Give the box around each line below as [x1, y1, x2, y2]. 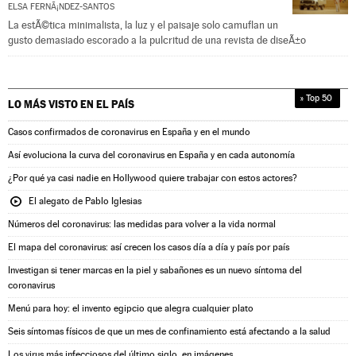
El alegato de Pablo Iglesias [29, 195, 141, 207]
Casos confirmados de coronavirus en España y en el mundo [8, 126, 250, 137]
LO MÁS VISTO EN [8, 97, 96, 110]
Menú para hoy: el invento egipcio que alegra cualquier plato [8, 302, 253, 314]
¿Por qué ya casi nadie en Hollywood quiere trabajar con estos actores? [8, 172, 297, 184]
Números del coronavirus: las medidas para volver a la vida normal [8, 218, 276, 230]
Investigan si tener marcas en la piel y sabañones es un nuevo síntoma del [8, 264, 302, 276]
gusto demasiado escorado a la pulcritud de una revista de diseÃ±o [8, 33, 306, 46]
